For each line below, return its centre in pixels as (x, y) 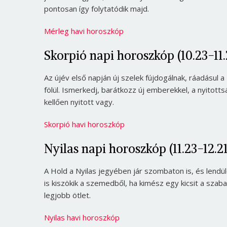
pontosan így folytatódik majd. (97, 9)
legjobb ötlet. (67, 195)
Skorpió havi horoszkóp (84, 124)
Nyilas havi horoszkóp (82, 218)
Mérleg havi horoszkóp (84, 31)
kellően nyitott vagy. (79, 102)
